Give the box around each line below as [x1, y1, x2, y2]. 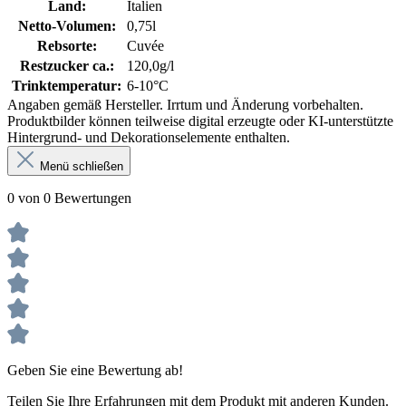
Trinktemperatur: [12, 77, 121, 93]
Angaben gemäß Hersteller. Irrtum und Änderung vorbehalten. [7, 96, 363, 112]
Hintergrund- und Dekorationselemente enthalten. [7, 129, 290, 145]
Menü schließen [40, 159, 123, 173]
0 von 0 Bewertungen [7, 189, 131, 206]
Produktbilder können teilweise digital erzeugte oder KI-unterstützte [7, 112, 393, 129]
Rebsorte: [36, 37, 97, 53]
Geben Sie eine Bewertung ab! [7, 362, 183, 378]
